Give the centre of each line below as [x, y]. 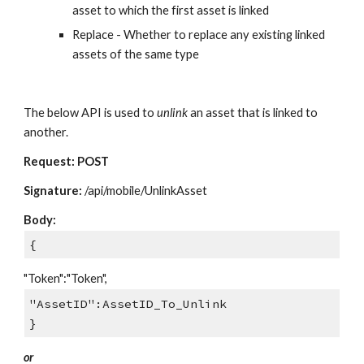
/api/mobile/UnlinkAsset [145, 190]
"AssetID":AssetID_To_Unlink [128, 303]
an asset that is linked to [253, 112]
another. [46, 132]
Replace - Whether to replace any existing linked [199, 34]
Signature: [53, 190]
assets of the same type [136, 54]
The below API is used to [91, 112]
